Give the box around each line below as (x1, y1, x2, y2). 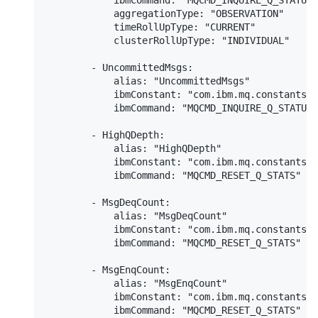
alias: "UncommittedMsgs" (45, 75, 250, 87)
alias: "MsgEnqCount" (45, 278, 227, 290)
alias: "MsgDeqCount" (45, 210, 227, 222)
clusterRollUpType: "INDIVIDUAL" (45, 35, 290, 47)
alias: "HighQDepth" (45, 143, 221, 155)
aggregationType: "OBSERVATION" (45, 8, 284, 20)
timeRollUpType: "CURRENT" (45, 21, 256, 33)
